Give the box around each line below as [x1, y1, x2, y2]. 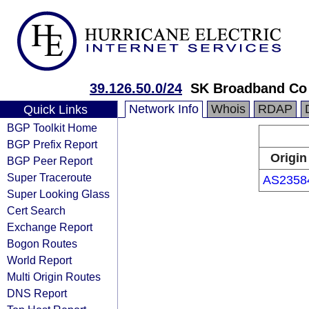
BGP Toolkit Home [7, 121, 97, 134]
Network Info [129, 102, 199, 116]
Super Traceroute [7, 171, 92, 183]
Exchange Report [7, 221, 92, 233]
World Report [7, 254, 72, 266]
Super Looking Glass [7, 188, 110, 200]
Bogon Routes [7, 237, 77, 250]
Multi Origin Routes [7, 270, 101, 283]
